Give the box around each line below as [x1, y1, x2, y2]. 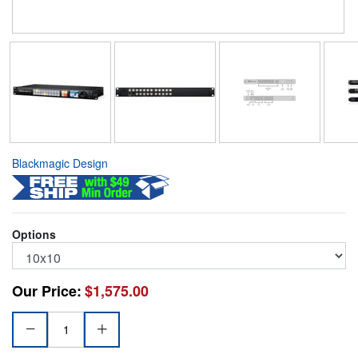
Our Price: [12, 280, 82, 301]
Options [12, 225, 56, 242]
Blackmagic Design [12, 154, 108, 171]
